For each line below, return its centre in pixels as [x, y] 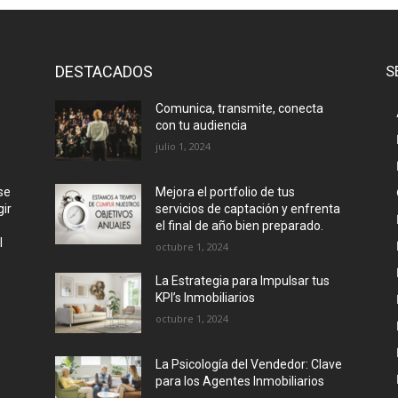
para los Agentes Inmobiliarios [240, 382]
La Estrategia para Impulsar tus [243, 281]
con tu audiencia [202, 126]
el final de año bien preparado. [240, 226]
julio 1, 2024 [183, 147]
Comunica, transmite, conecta [240, 109]
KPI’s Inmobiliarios [206, 298]
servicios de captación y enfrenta [248, 209]
